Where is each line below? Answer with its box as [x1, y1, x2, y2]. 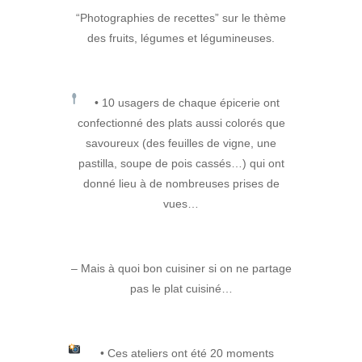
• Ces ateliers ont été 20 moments [100, 347, 275, 360]
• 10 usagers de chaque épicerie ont [95, 96, 280, 110]
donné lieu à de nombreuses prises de [82, 177, 280, 191]
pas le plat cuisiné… [129, 282, 233, 296]
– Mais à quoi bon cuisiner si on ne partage [70, 262, 292, 276]
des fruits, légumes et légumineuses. [87, 32, 275, 45]
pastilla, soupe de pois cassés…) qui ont [78, 157, 284, 170]
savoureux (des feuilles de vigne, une [86, 137, 276, 150]
